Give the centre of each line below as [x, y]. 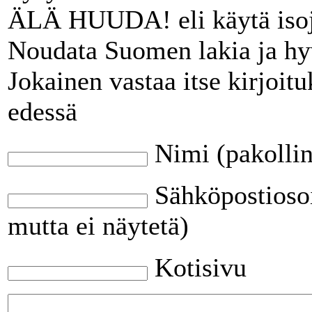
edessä [42, 111]
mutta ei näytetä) [98, 225]
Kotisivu [201, 267]
